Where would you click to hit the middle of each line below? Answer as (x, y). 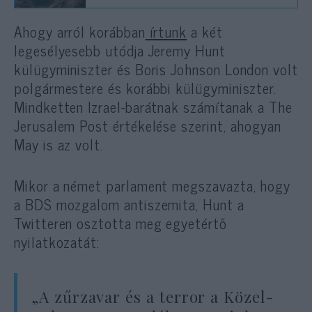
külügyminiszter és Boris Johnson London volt (156, 69)
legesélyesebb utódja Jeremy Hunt (120, 50)
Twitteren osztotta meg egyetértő (120, 223)
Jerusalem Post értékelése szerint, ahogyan (148, 126)
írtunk (166, 32)
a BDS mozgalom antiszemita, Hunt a (129, 204)
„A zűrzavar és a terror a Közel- (153, 296)
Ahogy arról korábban (80, 32)
